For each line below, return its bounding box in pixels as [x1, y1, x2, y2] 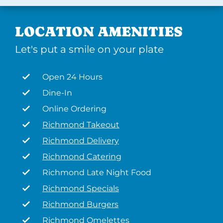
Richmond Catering [42, 152, 121, 161]
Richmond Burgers [42, 200, 118, 209]
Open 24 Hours [42, 72, 103, 82]
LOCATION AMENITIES [15, 23, 183, 39]
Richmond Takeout [42, 120, 119, 129]
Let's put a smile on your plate [15, 43, 164, 55]
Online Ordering [42, 104, 107, 113]
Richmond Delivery [42, 136, 119, 145]
